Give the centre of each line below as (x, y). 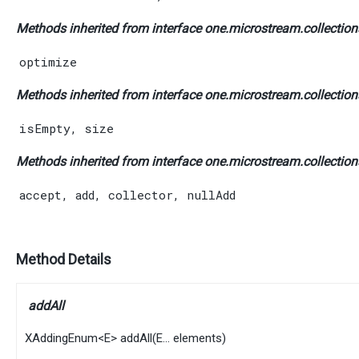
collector (141, 194)
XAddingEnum (61, 339)
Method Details (64, 260)
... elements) (194, 339)
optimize (48, 61)
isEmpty (45, 128)
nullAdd (211, 194)
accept (40, 194)
